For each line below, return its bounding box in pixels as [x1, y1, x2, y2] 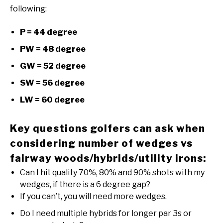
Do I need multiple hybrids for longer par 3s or [20, 209, 192, 219]
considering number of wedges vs [10, 137, 193, 150]
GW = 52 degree [20, 61, 86, 71]
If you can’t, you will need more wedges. [20, 192, 167, 202]
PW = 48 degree [20, 44, 86, 54]
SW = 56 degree [20, 78, 85, 88]
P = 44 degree [20, 27, 77, 37]
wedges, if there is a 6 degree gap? [20, 180, 150, 190]
